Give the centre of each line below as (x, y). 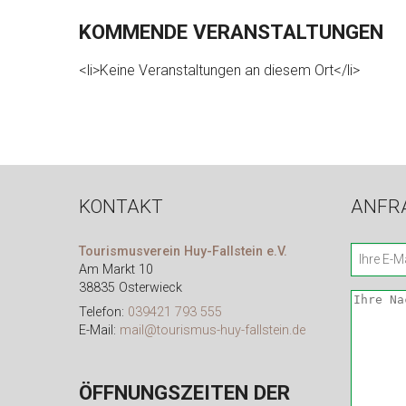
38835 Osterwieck (130, 287)
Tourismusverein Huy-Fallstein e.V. (183, 251)
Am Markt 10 (116, 269)
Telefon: (103, 313)
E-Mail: (99, 331)
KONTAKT (121, 206)
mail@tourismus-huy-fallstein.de (213, 331)
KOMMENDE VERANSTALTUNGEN (231, 32)
